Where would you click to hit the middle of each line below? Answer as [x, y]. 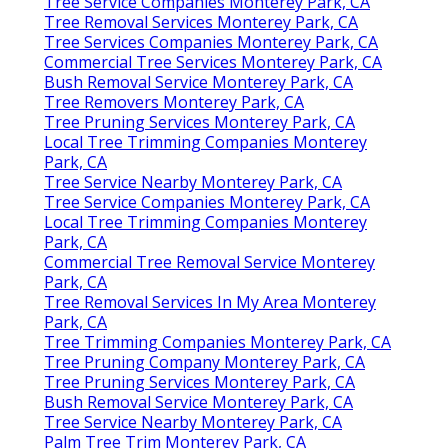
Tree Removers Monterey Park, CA [174, 101]
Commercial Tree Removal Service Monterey [209, 261]
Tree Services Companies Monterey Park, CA [211, 41]
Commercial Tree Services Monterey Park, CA [213, 61]
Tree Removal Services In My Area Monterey [210, 301]
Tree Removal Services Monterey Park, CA [201, 21]
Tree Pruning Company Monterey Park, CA [204, 361]
